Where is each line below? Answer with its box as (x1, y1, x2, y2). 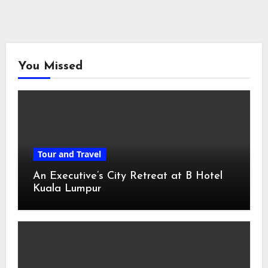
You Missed (17, 60, 83, 72)
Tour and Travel (37, 148, 101, 160)
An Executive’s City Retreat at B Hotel (32, 170, 223, 182)
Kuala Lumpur (32, 183, 101, 194)
